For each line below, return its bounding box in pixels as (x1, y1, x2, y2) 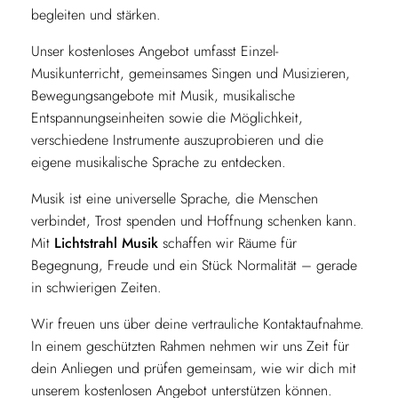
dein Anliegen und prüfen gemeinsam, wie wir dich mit (30, 357, 356, 378)
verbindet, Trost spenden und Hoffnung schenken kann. (30, 210, 357, 231)
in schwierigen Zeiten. (30, 276, 162, 298)
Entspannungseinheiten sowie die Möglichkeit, (30, 107, 303, 128)
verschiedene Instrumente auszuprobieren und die (30, 129, 323, 150)
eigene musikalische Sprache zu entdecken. (30, 151, 286, 172)
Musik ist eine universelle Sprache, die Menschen (30, 187, 318, 209)
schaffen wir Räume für (157, 232, 297, 253)
